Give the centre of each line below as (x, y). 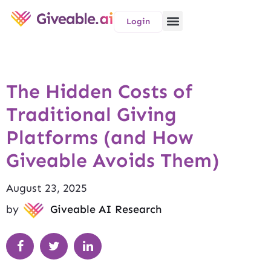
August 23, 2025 (47, 188)
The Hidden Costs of (99, 91)
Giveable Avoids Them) (113, 160)
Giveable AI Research (106, 209)
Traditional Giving (91, 114)
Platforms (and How (100, 137)
